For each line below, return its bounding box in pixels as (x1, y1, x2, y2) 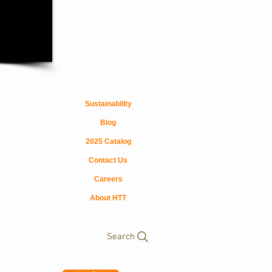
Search (107, 231, 135, 242)
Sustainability (84, 100, 132, 108)
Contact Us (89, 156, 127, 165)
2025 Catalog (85, 137, 131, 146)
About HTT (90, 194, 126, 202)
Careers (93, 175, 123, 183)
